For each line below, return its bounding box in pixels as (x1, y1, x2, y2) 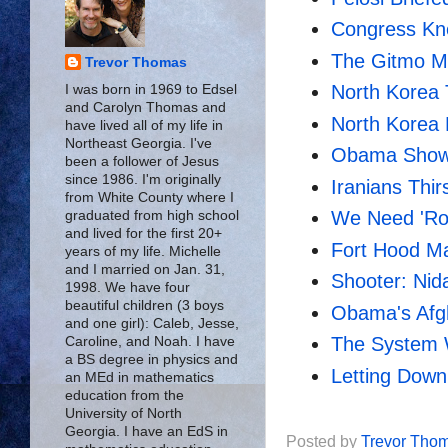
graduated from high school (65, 207, 239, 223)
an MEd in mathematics (65, 369, 214, 385)
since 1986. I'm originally (65, 171, 221, 187)
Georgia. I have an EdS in (65, 423, 228, 439)
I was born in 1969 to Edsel (65, 81, 237, 97)
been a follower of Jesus (65, 153, 219, 169)
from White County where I (65, 189, 234, 205)
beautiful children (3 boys (65, 297, 224, 313)
